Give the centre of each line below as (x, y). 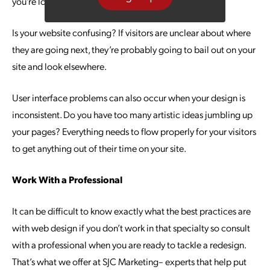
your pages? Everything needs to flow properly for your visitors (134, 131)
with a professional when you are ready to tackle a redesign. (129, 244)
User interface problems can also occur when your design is (129, 97)
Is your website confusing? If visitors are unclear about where (131, 32)
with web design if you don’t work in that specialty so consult (131, 228)
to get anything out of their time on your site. (99, 148)
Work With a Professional (67, 179)
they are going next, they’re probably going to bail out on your (134, 49)
